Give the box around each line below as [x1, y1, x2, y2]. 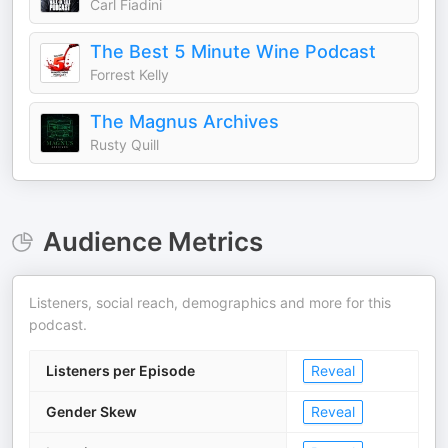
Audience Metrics [42, 226, 263, 257]
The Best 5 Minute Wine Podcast [90, 41, 376, 62]
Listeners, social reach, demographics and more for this [29, 294, 391, 311]
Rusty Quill [90, 136, 159, 153]
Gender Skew [46, 403, 137, 420]
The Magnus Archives [90, 111, 279, 132]
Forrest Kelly [90, 66, 169, 83]
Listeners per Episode [46, 362, 195, 379]
